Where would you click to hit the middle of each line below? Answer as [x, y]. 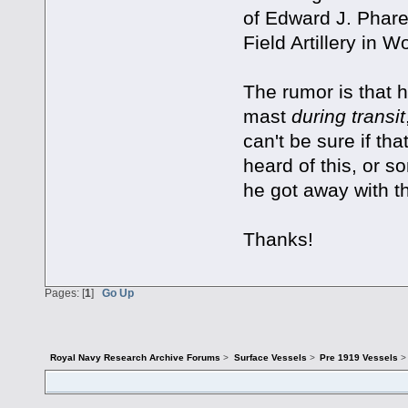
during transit [348, 116]
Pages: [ [65, 293]
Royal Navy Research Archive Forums [136, 358]
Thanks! [278, 239]
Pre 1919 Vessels [358, 358]
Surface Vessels [270, 358]
